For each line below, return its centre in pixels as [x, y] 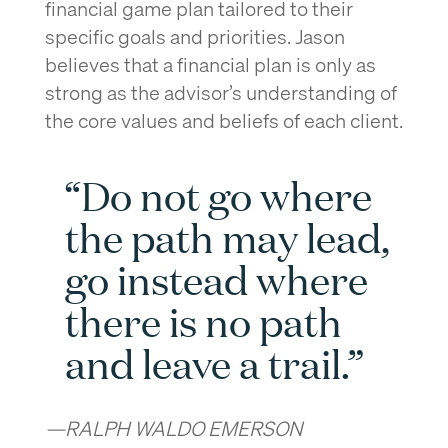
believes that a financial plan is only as [210, 64]
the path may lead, [227, 237]
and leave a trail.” [214, 363]
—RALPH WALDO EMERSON [173, 428]
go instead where [216, 279]
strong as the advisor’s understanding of [220, 92]
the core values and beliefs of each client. [223, 120]
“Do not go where [218, 195]
